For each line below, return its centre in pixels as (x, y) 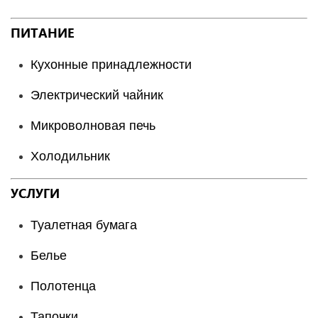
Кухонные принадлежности (111, 65)
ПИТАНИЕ (43, 32)
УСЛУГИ (35, 193)
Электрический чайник (97, 95)
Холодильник (70, 156)
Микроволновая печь (93, 126)
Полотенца (63, 286)
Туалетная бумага (84, 225)
